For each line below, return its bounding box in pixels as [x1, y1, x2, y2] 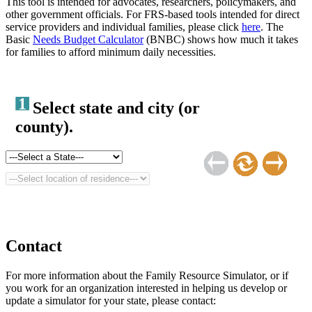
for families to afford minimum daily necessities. [6, 45, 216, 58]
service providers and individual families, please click [6, 20, 242, 33]
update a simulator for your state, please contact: [6, 294, 216, 306]
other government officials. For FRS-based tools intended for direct [6, 8, 299, 20]
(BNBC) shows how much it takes [143, 33, 298, 45]
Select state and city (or [33, 98, 200, 117]
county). [15, 117, 73, 136]
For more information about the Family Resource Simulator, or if [6, 269, 288, 281]
